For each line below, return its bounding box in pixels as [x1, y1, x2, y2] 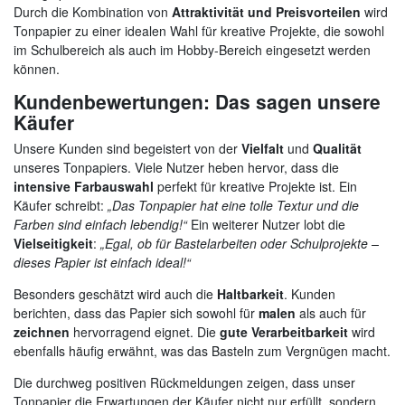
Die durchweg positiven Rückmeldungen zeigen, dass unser [14, 372, 355, 391]
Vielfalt [241, 138, 284, 157]
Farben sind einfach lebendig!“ [14, 214, 187, 233]
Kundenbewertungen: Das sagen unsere [14, 87, 381, 115]
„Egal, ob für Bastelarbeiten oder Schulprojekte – [100, 233, 379, 252]
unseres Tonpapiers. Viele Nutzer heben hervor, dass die [14, 157, 339, 176]
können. [14, 59, 60, 78]
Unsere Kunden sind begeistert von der [14, 138, 241, 157]
